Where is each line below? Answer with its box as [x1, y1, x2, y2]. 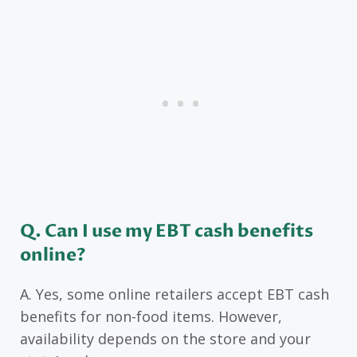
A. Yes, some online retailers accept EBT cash [20, 284, 329, 304]
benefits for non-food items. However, [20, 307, 282, 327]
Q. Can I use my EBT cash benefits [20, 219, 313, 244]
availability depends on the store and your [20, 329, 311, 349]
